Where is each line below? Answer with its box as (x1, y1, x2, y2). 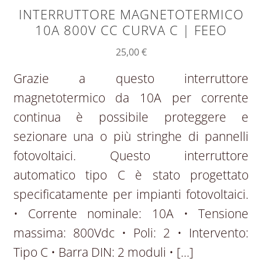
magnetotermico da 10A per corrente (13, 89, 249, 106)
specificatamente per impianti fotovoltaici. (13, 185, 249, 202)
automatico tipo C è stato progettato (13, 166, 249, 183)
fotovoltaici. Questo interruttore (13, 147, 249, 164)
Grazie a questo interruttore (13, 70, 249, 87)
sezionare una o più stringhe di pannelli (13, 127, 249, 144)
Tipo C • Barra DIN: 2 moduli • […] (13, 243, 194, 260)
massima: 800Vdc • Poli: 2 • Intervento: (13, 224, 249, 241)
